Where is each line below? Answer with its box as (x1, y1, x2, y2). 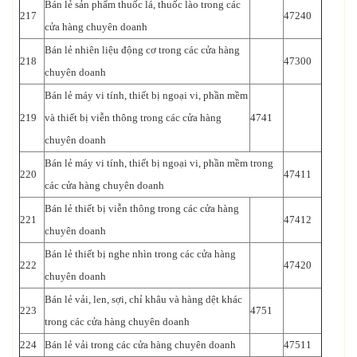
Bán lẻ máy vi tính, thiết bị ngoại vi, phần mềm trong (45, 156, 273, 169)
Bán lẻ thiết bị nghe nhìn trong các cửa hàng (45, 247, 236, 260)
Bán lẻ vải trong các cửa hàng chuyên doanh (45, 338, 236, 351)
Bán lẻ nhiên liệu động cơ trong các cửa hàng (45, 43, 240, 56)
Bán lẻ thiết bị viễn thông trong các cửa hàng (45, 202, 239, 214)
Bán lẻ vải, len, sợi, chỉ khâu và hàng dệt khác (45, 292, 242, 305)
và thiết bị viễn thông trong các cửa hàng (45, 111, 222, 124)
